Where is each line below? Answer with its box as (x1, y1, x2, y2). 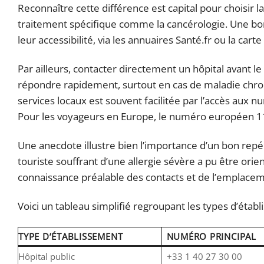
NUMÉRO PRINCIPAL (166, 230, 256, 243)
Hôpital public (18, 250, 75, 263)
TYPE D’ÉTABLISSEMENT (18, 230, 123, 243)
